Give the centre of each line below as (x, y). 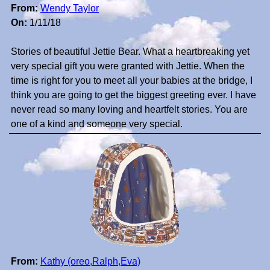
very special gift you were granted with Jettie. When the (128, 66)
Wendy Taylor (70, 8)
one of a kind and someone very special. (97, 124)
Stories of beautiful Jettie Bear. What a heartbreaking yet (130, 52)
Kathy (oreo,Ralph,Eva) (90, 262)
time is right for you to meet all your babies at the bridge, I (132, 81)
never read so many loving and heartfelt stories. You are (129, 110)
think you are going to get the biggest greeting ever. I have (133, 95)
